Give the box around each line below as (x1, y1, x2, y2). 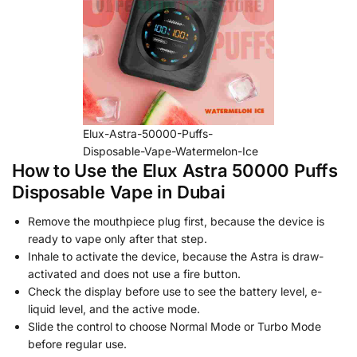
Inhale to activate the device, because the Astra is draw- (28, 249, 324, 264)
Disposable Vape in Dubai (12, 182, 226, 203)
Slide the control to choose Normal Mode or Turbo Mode (28, 320, 321, 334)
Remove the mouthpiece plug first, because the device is (28, 214, 324, 229)
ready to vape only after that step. (28, 232, 207, 246)
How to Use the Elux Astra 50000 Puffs (12, 160, 338, 182)
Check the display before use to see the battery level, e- (28, 284, 322, 299)
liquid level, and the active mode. (28, 302, 200, 316)
